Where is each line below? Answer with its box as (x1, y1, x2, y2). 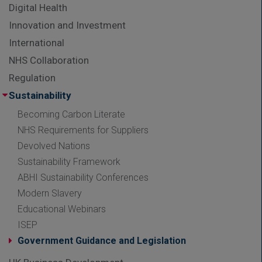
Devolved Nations (18, 140, 90, 151)
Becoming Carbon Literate (18, 108, 125, 120)
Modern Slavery (18, 187, 82, 199)
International (9, 36, 64, 49)
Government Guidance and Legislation (18, 235, 186, 246)
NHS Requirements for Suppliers (18, 124, 149, 136)
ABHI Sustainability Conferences (18, 171, 149, 183)
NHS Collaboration (9, 54, 89, 66)
